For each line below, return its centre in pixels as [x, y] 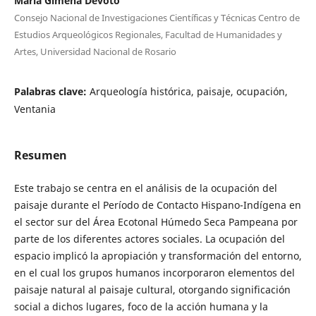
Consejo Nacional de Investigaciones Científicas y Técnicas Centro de [157, 17]
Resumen [40, 155]
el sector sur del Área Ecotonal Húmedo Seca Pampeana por [156, 221]
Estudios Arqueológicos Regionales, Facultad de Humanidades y [148, 34]
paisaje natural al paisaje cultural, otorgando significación [152, 289]
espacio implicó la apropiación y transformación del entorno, [158, 255]
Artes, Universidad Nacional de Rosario [95, 51]
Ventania [35, 109]
